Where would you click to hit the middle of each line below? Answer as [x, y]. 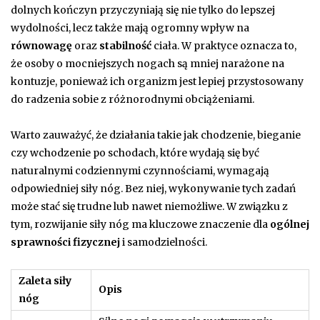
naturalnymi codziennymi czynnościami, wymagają [140, 170]
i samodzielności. [164, 242]
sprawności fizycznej [65, 242]
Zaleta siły [45, 280]
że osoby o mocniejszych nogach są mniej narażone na [147, 63]
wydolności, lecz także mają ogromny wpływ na [130, 27]
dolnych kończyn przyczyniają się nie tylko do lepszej [143, 10]
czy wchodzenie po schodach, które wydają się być [135, 152]
